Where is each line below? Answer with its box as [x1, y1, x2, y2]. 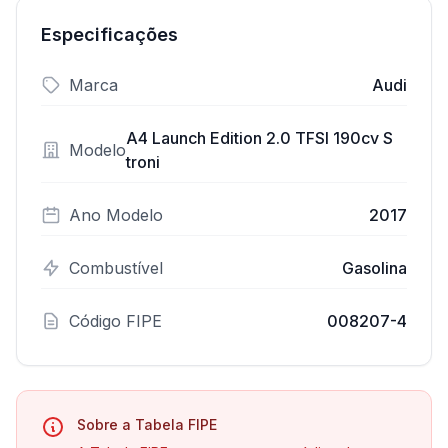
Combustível [69, 258, 163, 278]
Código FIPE [69, 311, 162, 331]
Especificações [41, 24, 178, 45]
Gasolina [342, 258, 407, 278]
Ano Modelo [69, 205, 163, 225]
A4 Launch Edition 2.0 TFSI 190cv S [126, 128, 393, 148]
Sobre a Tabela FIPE [77, 416, 217, 433]
